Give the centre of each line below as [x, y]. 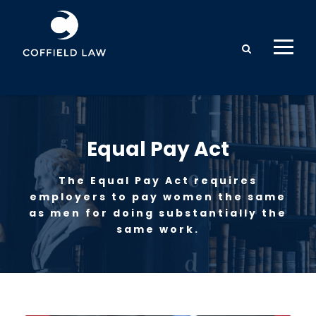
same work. [158, 229]
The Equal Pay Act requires [158, 180]
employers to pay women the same [158, 196]
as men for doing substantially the [158, 213]
